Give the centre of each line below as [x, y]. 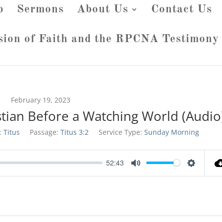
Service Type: [120, 132]
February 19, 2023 [41, 100]
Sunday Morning [171, 132]
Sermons [40, 9]
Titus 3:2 [74, 132]
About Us [103, 9]
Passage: [44, 132]
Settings [204, 173]
